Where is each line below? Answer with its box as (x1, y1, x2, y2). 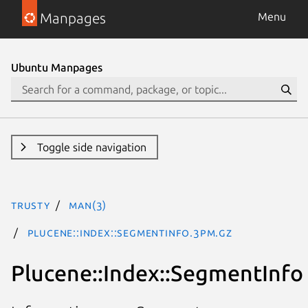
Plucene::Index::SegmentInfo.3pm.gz (27, 226, 232, 239)
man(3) (69, 199, 107, 211)
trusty (11, 199, 50, 211)
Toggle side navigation (36, 141, 146, 153)
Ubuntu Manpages (11, 61, 102, 74)
